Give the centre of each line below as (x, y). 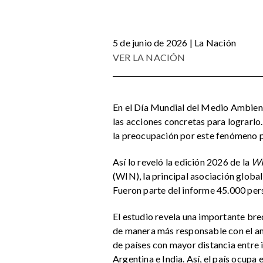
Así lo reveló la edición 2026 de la (182, 161)
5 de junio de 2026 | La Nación (174, 43)
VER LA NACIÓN (149, 57)
